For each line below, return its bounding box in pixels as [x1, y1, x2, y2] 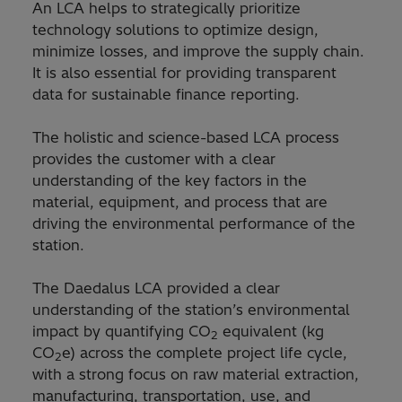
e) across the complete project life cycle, [62, 344, 347, 363]
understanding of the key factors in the [32, 171, 307, 190]
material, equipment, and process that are [32, 193, 328, 212]
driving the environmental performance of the [32, 214, 355, 233]
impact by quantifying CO [32, 322, 211, 341]
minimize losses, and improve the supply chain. [32, 42, 364, 61]
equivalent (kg [218, 322, 324, 341]
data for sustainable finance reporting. [32, 85, 300, 104]
